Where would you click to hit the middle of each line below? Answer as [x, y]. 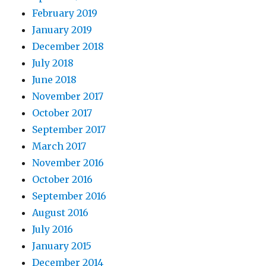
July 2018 [53, 63]
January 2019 [62, 30]
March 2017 [59, 146]
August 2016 [61, 213]
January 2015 [62, 246]
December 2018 [68, 47]
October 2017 [62, 113]
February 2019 [65, 13]
